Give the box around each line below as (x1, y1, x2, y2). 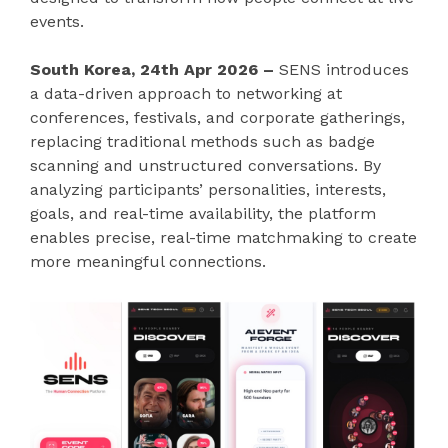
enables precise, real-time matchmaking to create (30, 227, 417, 247)
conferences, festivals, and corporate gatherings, (30, 107, 405, 127)
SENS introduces (279, 59, 409, 79)
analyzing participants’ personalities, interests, (30, 179, 386, 199)
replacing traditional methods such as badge (30, 131, 375, 151)
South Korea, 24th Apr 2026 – (30, 59, 279, 79)
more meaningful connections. (30, 251, 266, 271)
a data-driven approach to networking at (30, 83, 342, 103)
